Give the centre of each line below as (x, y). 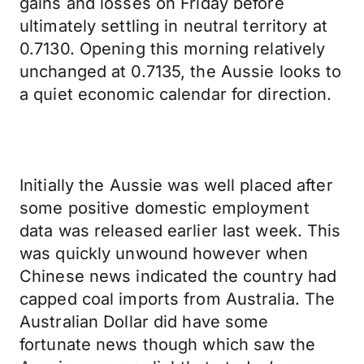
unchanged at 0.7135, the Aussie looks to (181, 71)
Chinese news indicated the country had (178, 276)
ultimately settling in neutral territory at (173, 26)
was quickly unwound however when (164, 253)
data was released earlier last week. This (180, 231)
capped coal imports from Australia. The (178, 299)
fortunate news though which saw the (167, 344)
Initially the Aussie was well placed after (176, 185)
